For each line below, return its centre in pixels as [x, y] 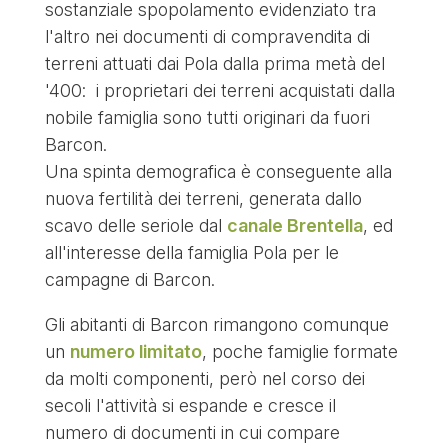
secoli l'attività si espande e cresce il [190, 406]
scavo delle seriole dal [135, 226]
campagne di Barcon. [129, 280]
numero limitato [135, 352]
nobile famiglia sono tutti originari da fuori [207, 118]
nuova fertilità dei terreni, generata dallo [203, 199]
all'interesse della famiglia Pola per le [191, 253]
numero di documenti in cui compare [192, 433]
